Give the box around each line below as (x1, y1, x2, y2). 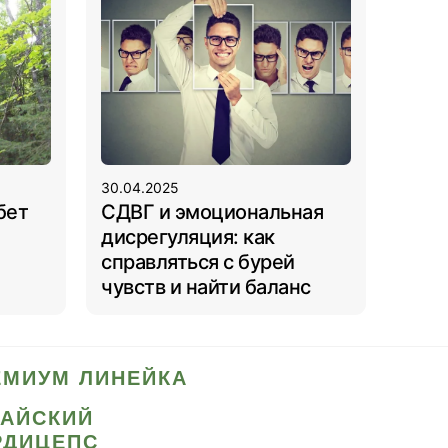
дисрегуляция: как (101, 224, 275, 249)
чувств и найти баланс (101, 274, 311, 299)
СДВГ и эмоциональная (101, 199, 323, 224)
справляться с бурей (101, 249, 295, 274)
